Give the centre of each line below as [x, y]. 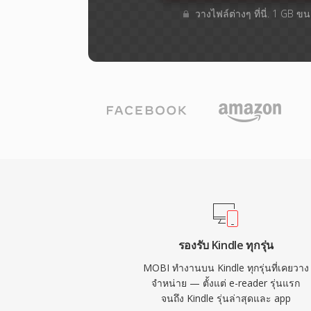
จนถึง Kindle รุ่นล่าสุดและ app [226, 298]
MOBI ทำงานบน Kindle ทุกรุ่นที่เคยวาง [226, 268]
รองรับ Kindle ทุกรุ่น [226, 245]
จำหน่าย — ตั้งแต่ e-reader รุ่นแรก [226, 283]
